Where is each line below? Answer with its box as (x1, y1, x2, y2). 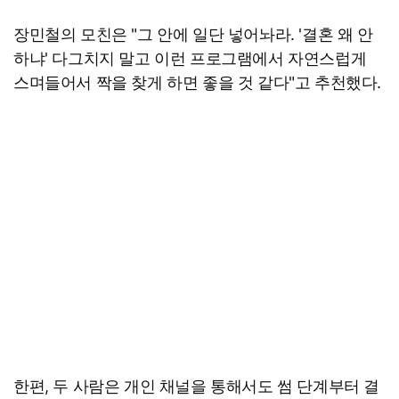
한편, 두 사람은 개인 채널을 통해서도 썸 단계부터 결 (13, 377, 380, 396)
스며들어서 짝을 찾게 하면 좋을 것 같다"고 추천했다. (13, 73, 382, 93)
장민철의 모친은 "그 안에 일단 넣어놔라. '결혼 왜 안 (13, 25, 373, 45)
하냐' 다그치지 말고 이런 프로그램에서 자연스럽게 (13, 49, 367, 69)
